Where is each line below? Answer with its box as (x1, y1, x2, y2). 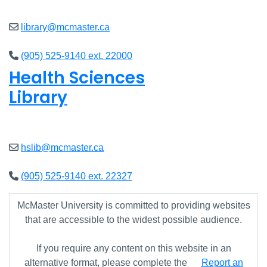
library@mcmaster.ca (21, 21, 110, 32)
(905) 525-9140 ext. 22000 (21, 50, 132, 61)
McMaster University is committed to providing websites (17, 200, 250, 210)
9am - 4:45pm (44, 113, 104, 124)
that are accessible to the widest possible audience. (25, 214, 242, 225)
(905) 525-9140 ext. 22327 (21, 170, 132, 181)
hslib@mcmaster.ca (21, 142, 104, 153)
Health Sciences (9, 66, 145, 89)
